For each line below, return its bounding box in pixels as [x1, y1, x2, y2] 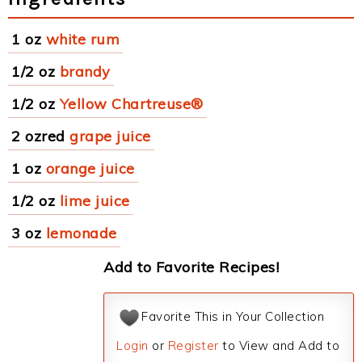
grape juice [69, 127, 151, 145]
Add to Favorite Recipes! [103, 258, 279, 276]
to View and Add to [218, 338, 339, 353]
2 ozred [11, 127, 65, 145]
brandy [59, 62, 111, 81]
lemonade [45, 224, 117, 242]
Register [167, 338, 219, 353]
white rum [45, 30, 120, 48]
